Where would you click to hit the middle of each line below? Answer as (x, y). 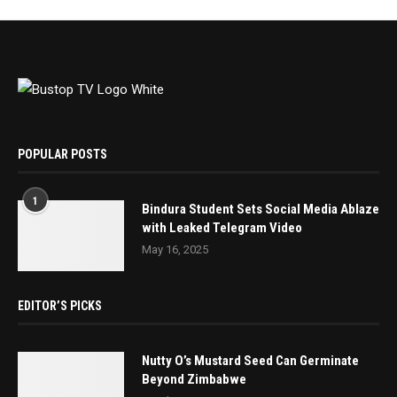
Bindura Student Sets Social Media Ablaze (261, 209)
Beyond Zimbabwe (194, 379)
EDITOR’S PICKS (60, 305)
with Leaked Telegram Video (222, 227)
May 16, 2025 (175, 249)
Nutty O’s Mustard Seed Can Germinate (250, 360)
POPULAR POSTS (62, 154)
